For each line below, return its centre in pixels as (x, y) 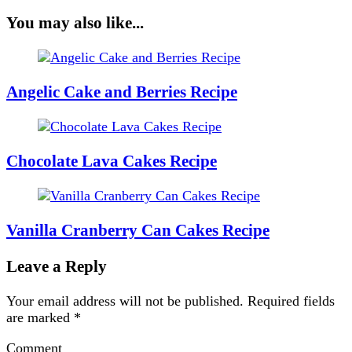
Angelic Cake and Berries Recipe (122, 92)
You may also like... (75, 23)
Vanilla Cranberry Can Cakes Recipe (138, 231)
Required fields (291, 301)
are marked (40, 318)
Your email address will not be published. (125, 301)
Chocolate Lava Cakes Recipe (112, 161)
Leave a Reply (57, 267)
